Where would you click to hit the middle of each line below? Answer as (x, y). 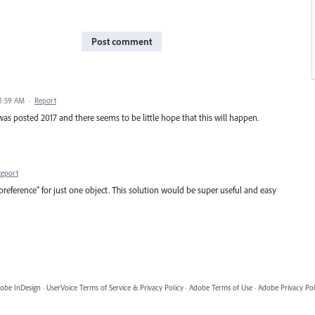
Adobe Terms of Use (220, 287)
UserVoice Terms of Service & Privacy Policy (115, 287)
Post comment (122, 41)
